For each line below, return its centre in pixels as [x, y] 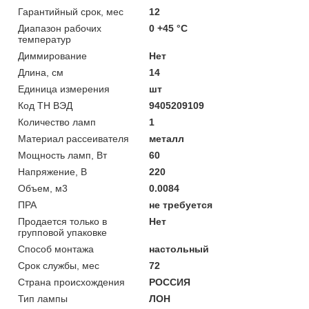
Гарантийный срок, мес [71, 11]
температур [44, 39]
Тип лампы [43, 298]
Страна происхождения [71, 282]
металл [167, 138]
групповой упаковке [62, 232]
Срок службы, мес [59, 265]
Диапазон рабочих [60, 28]
